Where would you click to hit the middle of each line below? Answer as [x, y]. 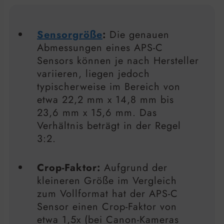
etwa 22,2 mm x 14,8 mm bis [105, 100]
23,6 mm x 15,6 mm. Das [97, 113]
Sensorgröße [70, 35]
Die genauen [138, 35]
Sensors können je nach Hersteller [118, 61]
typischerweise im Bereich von [109, 87]
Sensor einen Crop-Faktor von [107, 207]
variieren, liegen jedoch [93, 74]
